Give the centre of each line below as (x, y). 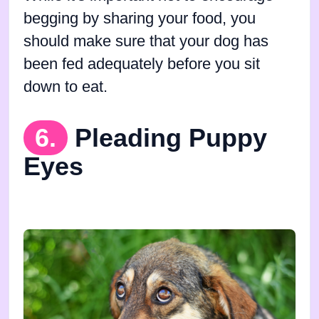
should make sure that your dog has (146, 41)
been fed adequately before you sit (142, 64)
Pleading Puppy (171, 137)
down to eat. (66, 87)
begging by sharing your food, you (140, 18)
